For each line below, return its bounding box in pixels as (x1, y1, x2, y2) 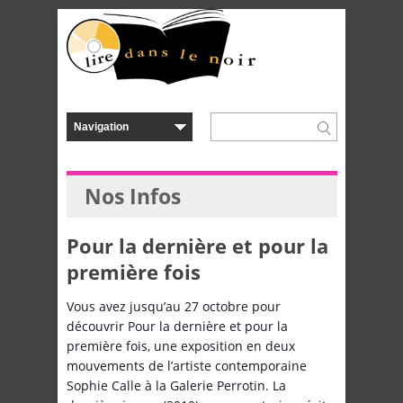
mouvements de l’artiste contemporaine (67, 357, 307, 375)
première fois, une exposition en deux (67, 337, 295, 355)
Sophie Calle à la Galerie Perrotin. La (67, 377, 286, 395)
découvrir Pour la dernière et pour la (67, 318, 288, 336)
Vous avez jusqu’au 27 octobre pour (67, 298, 281, 316)
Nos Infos (85, 183, 181, 211)
